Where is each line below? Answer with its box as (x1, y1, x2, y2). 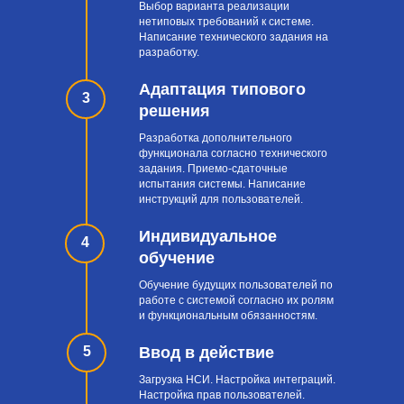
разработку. (139, 45, 199, 59)
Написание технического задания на (139, 30, 328, 43)
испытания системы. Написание (139, 177, 306, 190)
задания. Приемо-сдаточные (139, 161, 288, 175)
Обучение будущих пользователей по (139, 278, 333, 291)
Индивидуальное (139, 226, 277, 245)
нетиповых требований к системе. (139, 14, 314, 28)
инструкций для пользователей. (139, 192, 303, 206)
